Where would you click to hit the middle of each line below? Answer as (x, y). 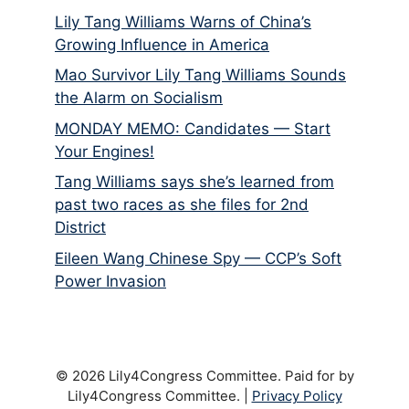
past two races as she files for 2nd (182, 205)
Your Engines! (105, 151)
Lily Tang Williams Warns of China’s (183, 21)
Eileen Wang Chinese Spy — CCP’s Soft (198, 258)
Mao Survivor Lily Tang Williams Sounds (200, 75)
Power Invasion (110, 281)
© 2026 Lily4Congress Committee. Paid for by (204, 375)
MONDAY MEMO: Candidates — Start (193, 128)
